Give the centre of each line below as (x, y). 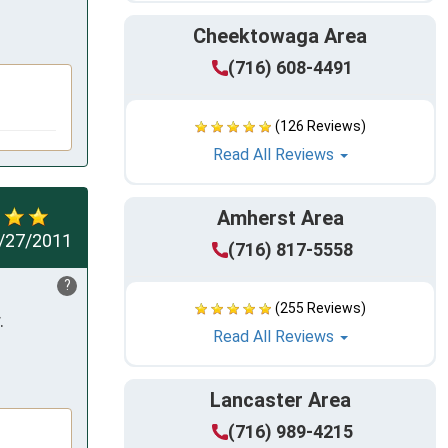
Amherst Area (280, 218)
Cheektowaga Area (280, 36)
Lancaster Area (280, 400)
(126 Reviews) (320, 126)
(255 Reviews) (320, 308)
